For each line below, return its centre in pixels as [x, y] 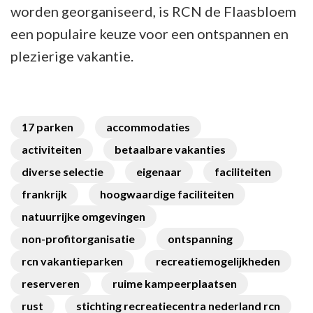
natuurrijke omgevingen [83, 217]
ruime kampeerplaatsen [175, 284]
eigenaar [159, 172]
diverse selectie [63, 172]
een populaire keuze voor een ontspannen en [150, 34]
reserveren [51, 284]
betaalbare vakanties [170, 150]
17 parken [48, 127]
